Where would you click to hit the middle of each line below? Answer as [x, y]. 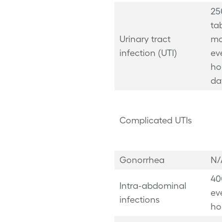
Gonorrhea [142, 160]
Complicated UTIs [155, 120]
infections [139, 199]
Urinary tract [145, 39]
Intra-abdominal [153, 186]
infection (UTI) [148, 53]
